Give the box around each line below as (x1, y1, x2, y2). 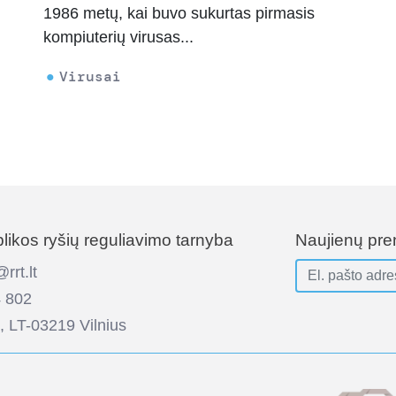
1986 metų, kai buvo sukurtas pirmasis (43, 4, 315, 23)
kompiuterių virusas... (43, 28, 194, 47)
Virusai (59, 67, 121, 87)
